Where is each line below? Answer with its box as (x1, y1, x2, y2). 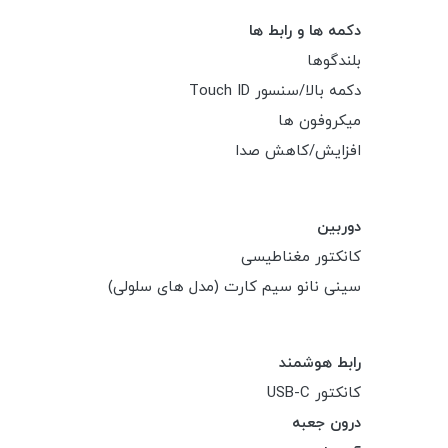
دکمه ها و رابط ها (249, 21, 361, 43)
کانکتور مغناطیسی (241, 247, 361, 269)
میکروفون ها (278, 111, 361, 133)
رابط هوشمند (279, 353, 361, 375)
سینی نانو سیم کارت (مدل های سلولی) (108, 277, 361, 299)
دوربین (317, 217, 361, 239)
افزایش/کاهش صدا (235, 141, 361, 163)
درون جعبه (292, 413, 361, 435)
